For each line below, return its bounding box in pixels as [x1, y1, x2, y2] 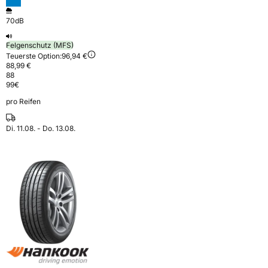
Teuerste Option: [6, 51, 62, 60]
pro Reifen [6, 96, 41, 106]
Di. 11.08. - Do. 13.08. [6, 123, 75, 133]
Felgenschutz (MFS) [6, 40, 74, 50]
